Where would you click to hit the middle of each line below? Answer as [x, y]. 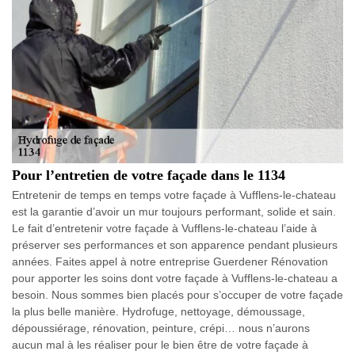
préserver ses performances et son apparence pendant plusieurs [175, 245]
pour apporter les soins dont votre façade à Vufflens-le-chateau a [175, 278]
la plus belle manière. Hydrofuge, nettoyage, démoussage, [158, 311]
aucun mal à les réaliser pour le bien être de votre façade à [160, 345]
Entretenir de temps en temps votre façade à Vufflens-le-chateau [174, 195]
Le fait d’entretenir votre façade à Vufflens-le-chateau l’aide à [164, 228]
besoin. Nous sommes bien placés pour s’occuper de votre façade [177, 295]
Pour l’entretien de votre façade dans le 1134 [149, 175]
